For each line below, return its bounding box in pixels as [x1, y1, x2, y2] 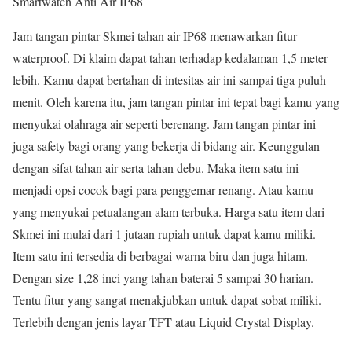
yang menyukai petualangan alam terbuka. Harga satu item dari [13, 203, 324, 220]
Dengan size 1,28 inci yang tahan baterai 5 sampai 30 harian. [13, 269, 313, 286]
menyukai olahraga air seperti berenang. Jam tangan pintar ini [13, 115, 316, 132]
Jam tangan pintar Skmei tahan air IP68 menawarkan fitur [13, 27, 297, 44]
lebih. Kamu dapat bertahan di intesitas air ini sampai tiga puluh [13, 71, 326, 88]
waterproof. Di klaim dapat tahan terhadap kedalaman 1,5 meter [13, 49, 328, 66]
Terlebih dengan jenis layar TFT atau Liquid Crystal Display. [13, 313, 314, 330]
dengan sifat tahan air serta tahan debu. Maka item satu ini [13, 159, 299, 176]
